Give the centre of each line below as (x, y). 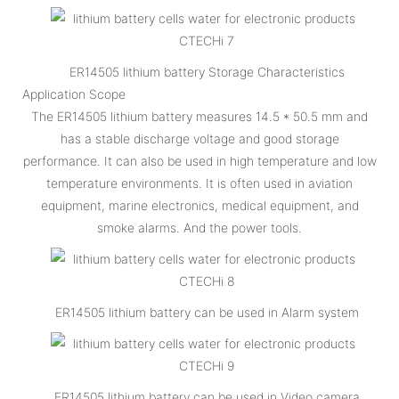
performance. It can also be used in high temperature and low (199, 160)
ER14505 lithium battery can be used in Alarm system (207, 312)
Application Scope (74, 94)
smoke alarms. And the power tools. (199, 227)
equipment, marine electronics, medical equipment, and (199, 205)
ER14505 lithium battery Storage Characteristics (207, 71)
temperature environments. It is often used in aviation (199, 183)
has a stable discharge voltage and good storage (199, 138)
